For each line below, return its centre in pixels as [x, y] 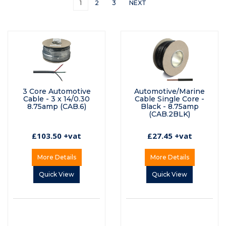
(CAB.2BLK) [169, 114]
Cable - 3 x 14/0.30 [56, 99]
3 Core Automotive [56, 92]
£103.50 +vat [56, 136]
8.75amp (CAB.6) [56, 107]
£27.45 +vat [169, 136]
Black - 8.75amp [169, 107]
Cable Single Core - [169, 99]
